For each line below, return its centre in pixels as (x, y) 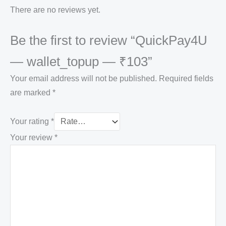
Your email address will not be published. (83, 79)
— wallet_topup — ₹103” (81, 61)
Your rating (31, 121)
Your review (32, 137)
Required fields (186, 79)
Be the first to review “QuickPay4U (109, 40)
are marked (31, 93)
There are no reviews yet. (55, 10)
